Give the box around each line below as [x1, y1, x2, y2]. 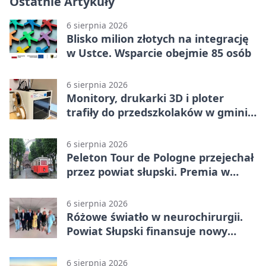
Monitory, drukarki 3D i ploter [66, 90, 224, 105]
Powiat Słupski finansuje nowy [66, 223, 227, 238]
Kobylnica [66, 119, 118, 134]
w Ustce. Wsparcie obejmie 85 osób [66, 45, 251, 60]
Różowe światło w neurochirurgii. [66, 209, 243, 224]
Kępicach [66, 178, 114, 193]
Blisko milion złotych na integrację [66, 31, 249, 46]
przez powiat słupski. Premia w [66, 164, 230, 179]
